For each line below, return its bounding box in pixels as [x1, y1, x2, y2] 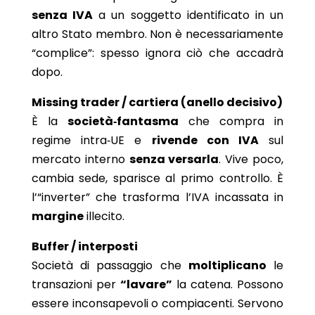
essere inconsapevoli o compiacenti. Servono [31, 295, 284, 311]
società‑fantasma [67, 112, 179, 129]
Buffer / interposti [31, 238, 138, 255]
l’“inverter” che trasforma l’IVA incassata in [31, 188, 284, 205]
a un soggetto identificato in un [93, 6, 284, 23]
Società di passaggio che [31, 257, 188, 274]
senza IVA [31, 6, 93, 23]
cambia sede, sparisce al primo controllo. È [31, 169, 284, 186]
